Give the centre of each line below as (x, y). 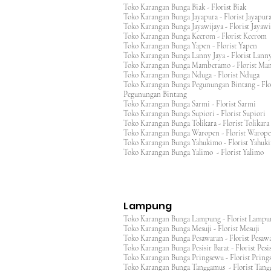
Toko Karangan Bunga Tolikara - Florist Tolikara (196, 123)
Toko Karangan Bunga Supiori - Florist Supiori (194, 114)
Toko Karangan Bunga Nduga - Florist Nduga (191, 75)
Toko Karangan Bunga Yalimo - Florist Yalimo (194, 152)
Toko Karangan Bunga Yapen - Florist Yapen (194, 46)
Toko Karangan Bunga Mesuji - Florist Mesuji (195, 229)
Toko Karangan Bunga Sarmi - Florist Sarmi (190, 104)
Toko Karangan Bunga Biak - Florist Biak (186, 7)
